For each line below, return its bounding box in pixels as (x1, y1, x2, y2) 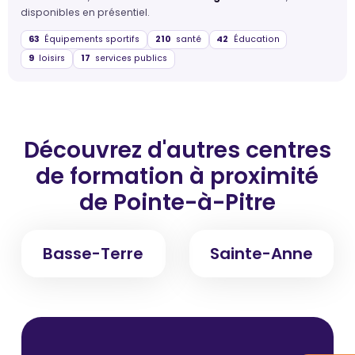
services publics (92, 52, 167, 65)
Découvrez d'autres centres (23, 134, 331, 166)
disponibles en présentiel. (21, 5, 150, 19)
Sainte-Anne (210, 242, 314, 265)
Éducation (231, 32, 280, 45)
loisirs (36, 52, 65, 65)
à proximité (189, 160, 319, 192)
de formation (36, 160, 190, 192)
